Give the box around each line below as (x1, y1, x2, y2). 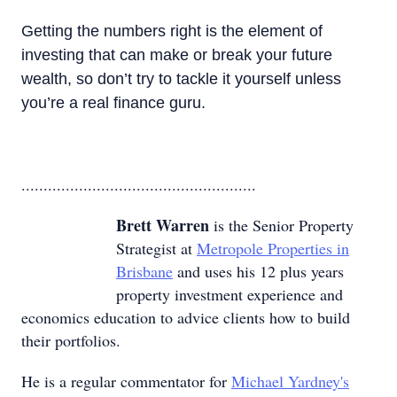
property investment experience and (116, 284, 343, 305)
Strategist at (116, 237, 197, 259)
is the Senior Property (209, 214, 354, 236)
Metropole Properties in (197, 237, 349, 259)
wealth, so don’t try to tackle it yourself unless (21, 70, 341, 88)
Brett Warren (116, 214, 209, 237)
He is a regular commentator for (21, 370, 231, 392)
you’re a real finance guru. (21, 94, 206, 112)
